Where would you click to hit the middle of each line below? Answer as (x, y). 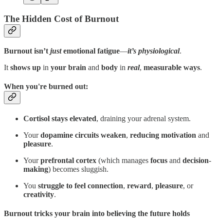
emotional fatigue (91, 51)
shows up (27, 67)
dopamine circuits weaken (83, 135)
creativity (39, 195)
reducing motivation (163, 135)
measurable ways (172, 67)
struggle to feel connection (81, 186)
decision (196, 161)
